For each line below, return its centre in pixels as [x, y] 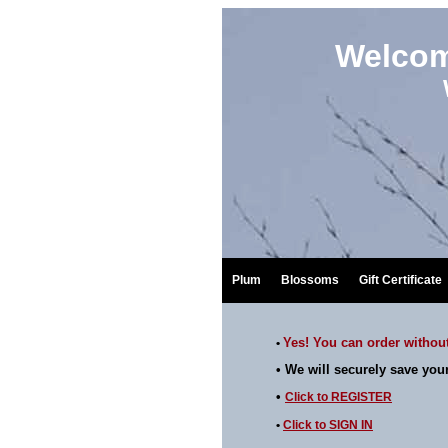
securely [360, 369]
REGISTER [361, 397]
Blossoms [310, 280]
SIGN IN [351, 425]
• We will [305, 369]
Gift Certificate [400, 280]
